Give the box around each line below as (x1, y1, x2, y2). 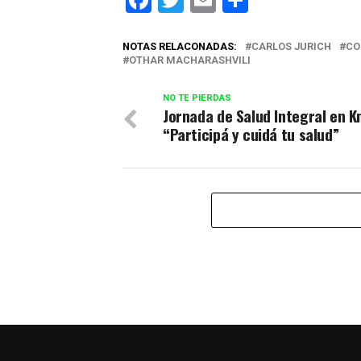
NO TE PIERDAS (163, 92, 231, 103)
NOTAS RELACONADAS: (122, 39, 237, 52)
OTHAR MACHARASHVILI (129, 53, 251, 66)
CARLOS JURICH (251, 39, 331, 52)
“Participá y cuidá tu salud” (163, 122, 339, 146)
